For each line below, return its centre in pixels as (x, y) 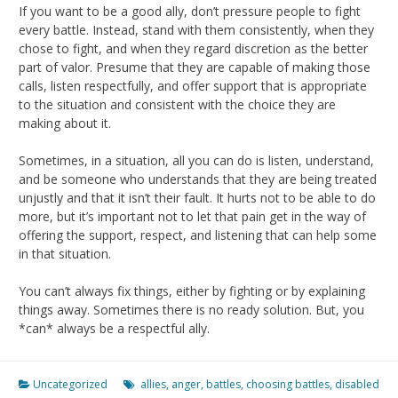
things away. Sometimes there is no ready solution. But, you (191, 309)
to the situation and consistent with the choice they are (177, 104)
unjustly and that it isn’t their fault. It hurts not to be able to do (197, 197)
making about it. (65, 123)
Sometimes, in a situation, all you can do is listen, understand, (196, 160)
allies (153, 384)
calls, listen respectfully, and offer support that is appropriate (193, 85)
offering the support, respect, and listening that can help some (198, 235)
